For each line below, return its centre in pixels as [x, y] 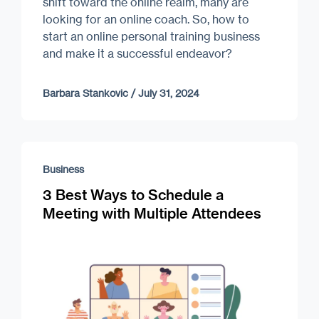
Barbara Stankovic [85, 93]
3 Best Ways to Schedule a [133, 194]
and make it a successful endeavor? [139, 53]
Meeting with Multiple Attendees [152, 213]
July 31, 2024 [169, 93]
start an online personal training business [151, 36]
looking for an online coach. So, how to [146, 19]
